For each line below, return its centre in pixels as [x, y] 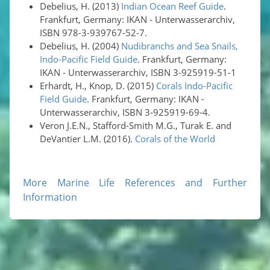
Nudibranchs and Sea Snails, [180, 46]
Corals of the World [175, 138]
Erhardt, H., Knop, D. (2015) [98, 85]
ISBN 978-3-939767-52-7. [94, 32]
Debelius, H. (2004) [81, 46]
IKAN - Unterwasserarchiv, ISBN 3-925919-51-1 [138, 72]
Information [50, 197]
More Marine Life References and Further [27, 182]
